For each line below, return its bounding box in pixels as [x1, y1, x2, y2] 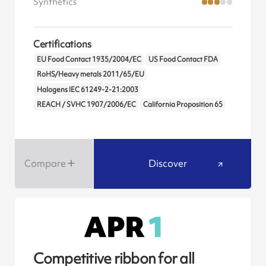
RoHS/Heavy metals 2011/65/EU [36, 69, 144, 80]
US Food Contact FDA [148, 55, 218, 65]
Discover [148, 157, 188, 170]
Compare [24, 157, 66, 170]
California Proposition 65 [142, 99, 223, 109]
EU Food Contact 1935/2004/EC [36, 55, 141, 65]
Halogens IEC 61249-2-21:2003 [36, 84, 138, 94]
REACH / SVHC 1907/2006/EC [36, 99, 136, 109]
